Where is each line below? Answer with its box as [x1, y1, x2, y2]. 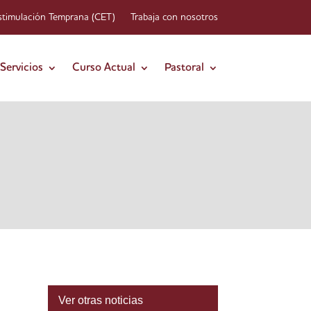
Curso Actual [72, 62, 135, 74]
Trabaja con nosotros [130, 12, 218, 22]
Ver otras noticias [58, 294, 143, 306]
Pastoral [164, 62, 204, 74]
